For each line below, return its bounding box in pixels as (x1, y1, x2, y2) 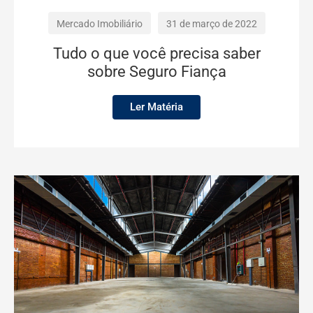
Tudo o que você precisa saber (52, 45, 261, 63)
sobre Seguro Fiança (87, 63, 226, 81)
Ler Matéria (130, 101, 183, 114)
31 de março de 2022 (166, 18, 257, 30)
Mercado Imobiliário (56, 18, 143, 30)
